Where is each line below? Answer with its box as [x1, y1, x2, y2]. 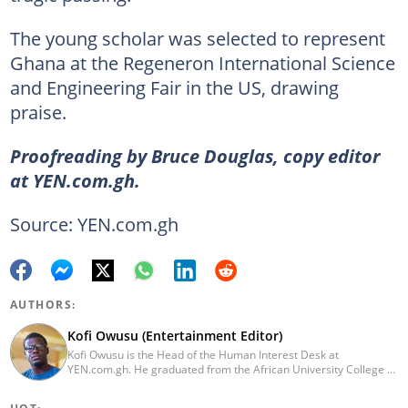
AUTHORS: [9, 296, 76, 312]
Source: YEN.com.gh [9, 210, 178, 237]
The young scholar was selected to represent [9, 25, 385, 51]
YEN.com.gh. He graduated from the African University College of [66, 361, 397, 377]
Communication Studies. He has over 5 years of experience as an [66, 390, 396, 406]
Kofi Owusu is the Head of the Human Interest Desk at [66, 346, 339, 362]
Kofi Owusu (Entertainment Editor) [66, 327, 282, 345]
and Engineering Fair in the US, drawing [9, 74, 339, 100]
